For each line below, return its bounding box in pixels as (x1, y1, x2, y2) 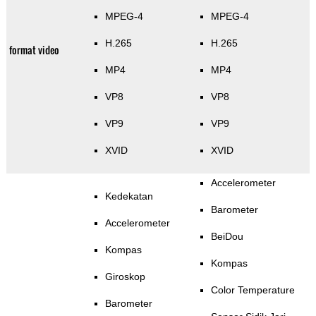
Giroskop (104, 271, 145, 283)
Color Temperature (210, 284, 295, 296)
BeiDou (210, 231, 243, 243)
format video (8, 42, 59, 58)
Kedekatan (104, 190, 153, 202)
